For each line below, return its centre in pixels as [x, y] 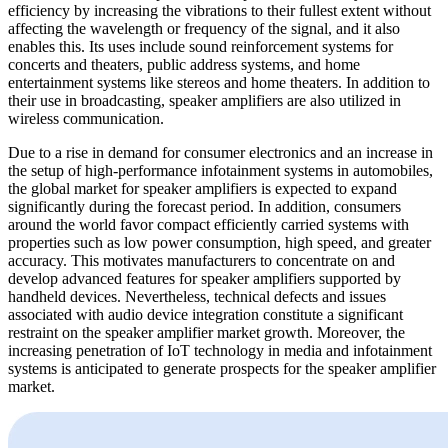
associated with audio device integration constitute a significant [205, 314]
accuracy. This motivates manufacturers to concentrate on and [201, 260]
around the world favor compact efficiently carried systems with [208, 224]
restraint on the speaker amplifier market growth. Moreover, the [206, 332]
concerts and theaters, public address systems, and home [184, 64]
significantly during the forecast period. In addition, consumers [204, 206]
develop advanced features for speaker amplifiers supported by [204, 278]
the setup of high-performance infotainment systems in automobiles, [220, 170]
